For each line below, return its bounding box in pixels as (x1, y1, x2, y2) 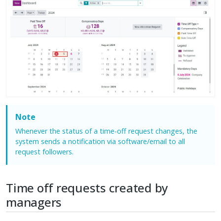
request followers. (15, 147, 74, 157)
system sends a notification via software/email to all (15, 137, 185, 147)
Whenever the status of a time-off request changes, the (15, 126, 197, 136)
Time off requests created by (6, 180, 169, 196)
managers (6, 194, 62, 211)
